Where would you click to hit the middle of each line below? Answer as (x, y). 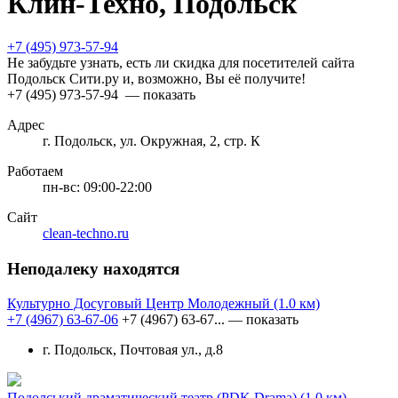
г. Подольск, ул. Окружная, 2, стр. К (151, 141)
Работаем (35, 171)
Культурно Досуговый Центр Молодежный (140, 303)
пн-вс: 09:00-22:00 (97, 187)
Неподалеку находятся (93, 269)
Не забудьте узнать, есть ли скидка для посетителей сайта (181, 63)
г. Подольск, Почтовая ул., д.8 (133, 349)
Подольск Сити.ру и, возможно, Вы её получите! (156, 79)
